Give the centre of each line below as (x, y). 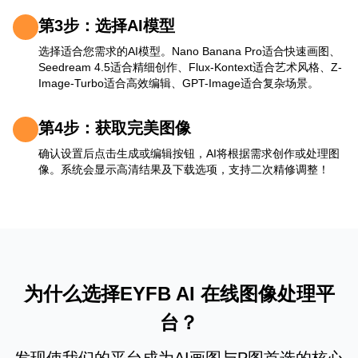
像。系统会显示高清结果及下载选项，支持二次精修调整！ (184, 169)
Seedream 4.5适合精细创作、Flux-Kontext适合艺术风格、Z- (190, 67)
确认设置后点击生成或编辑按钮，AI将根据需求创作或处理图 (189, 153)
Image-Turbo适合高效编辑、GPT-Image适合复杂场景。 (179, 83)
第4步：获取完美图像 (115, 128)
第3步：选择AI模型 (107, 26)
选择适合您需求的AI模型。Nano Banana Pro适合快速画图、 (189, 51)
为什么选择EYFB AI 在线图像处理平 (179, 294)
